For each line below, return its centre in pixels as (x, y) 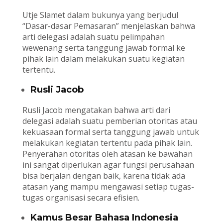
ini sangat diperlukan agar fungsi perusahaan (108, 165)
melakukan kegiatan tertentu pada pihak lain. (107, 143)
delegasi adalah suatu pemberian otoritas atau (110, 121)
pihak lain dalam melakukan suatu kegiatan (103, 59)
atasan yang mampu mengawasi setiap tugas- (108, 187)
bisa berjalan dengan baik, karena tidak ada (104, 176)
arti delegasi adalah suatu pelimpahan (93, 37)
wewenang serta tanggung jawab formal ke (104, 48)
